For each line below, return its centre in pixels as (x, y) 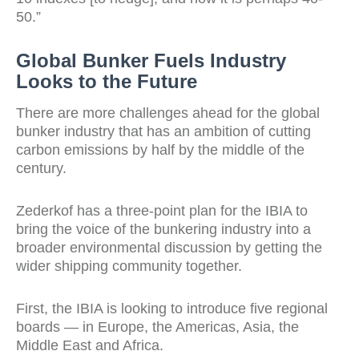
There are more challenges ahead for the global (168, 113)
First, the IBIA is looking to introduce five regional (172, 309)
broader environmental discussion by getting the (169, 248)
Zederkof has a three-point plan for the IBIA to (162, 211)
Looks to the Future (107, 81)
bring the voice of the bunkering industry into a (163, 229)
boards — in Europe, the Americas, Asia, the (157, 327)
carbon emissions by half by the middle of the (160, 150)
